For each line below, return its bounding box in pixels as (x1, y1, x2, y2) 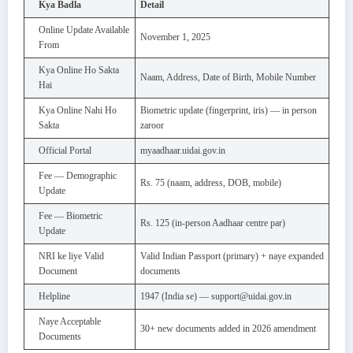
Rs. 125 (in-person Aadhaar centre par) (140, 217, 285, 229)
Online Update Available (39, 24, 129, 35)
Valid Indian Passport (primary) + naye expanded (140, 250, 324, 262)
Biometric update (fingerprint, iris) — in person (140, 104, 317, 116)
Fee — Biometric (39, 210, 102, 221)
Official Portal (39, 144, 91, 156)
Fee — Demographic (39, 169, 117, 181)
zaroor (140, 119, 164, 131)
